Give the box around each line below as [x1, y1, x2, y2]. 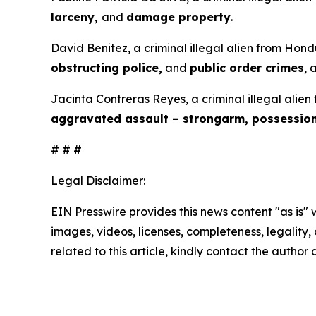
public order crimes [190, 61, 304, 75]
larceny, [51, 10, 102, 24]
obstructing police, [51, 61, 162, 75]
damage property [126, 10, 231, 24]
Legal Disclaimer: [51, 174, 145, 188]
